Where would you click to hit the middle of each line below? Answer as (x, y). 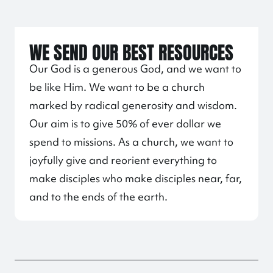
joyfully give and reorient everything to (123, 160)
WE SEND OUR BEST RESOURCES (131, 51)
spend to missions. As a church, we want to (131, 142)
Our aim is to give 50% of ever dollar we (125, 123)
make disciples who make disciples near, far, (136, 178)
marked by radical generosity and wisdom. (133, 105)
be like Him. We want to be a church (117, 87)
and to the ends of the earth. (98, 197)
